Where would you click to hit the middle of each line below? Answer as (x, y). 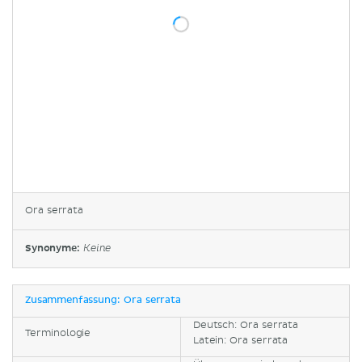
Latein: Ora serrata (241, 340)
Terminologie (58, 333)
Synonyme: (54, 248)
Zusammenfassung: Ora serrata (103, 300)
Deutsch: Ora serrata (246, 325)
